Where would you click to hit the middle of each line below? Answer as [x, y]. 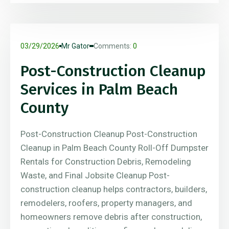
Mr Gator [75, 46]
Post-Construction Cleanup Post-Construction [109, 134]
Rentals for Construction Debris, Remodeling [106, 162]
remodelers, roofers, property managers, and [106, 203]
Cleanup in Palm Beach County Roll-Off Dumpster [114, 148]
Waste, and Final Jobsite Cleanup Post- [95, 176]
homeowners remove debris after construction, [111, 217]
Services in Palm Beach [99, 90]
